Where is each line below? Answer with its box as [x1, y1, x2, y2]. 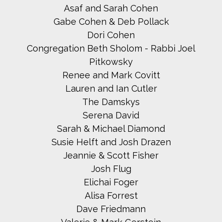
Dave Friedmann [76, 204, 146, 215]
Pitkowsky [89, 56, 133, 67]
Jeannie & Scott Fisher [63, 150, 159, 161]
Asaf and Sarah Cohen [64, 3, 158, 14]
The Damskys [82, 97, 140, 108]
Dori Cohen [87, 30, 135, 41]
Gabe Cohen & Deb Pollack [53, 16, 169, 27]
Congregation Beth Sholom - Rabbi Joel [27, 43, 195, 54]
